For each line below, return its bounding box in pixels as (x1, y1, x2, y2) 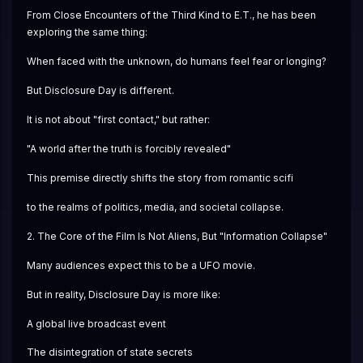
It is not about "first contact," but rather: (26, 113, 210, 126)
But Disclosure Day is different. (26, 84, 174, 97)
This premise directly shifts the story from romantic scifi (26, 171, 293, 184)
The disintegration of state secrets (26, 346, 193, 359)
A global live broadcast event (26, 317, 166, 330)
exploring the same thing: (26, 26, 147, 39)
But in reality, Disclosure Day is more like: (26, 288, 220, 301)
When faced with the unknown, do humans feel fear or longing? (26, 55, 327, 68)
